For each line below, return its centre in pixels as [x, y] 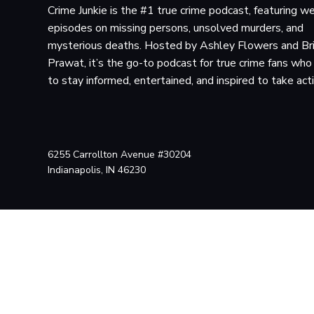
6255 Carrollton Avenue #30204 [120, 154]
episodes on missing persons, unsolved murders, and [176, 28]
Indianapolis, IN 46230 [97, 170]
